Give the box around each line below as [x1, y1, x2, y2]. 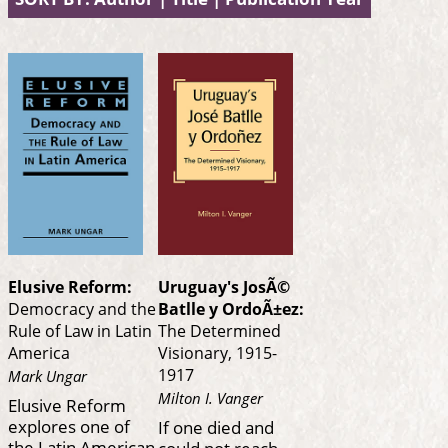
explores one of [8, 413, 130, 438]
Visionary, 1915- [158, 342, 277, 365]
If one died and [158, 414, 274, 439]
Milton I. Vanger [158, 387, 263, 408]
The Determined [158, 320, 281, 343]
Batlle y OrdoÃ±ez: [158, 298, 304, 321]
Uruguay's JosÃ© [158, 276, 290, 299]
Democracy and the [8, 298, 156, 321]
